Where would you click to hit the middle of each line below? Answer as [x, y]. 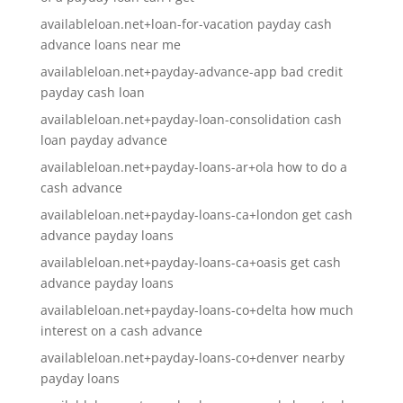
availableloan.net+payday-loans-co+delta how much [197, 310]
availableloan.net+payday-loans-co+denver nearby [192, 358]
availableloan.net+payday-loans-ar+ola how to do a [193, 167]
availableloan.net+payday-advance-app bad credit [191, 72]
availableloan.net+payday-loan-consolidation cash [191, 119]
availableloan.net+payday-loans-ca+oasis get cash [190, 262]
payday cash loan [92, 92]
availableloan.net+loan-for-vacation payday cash [186, 24]
